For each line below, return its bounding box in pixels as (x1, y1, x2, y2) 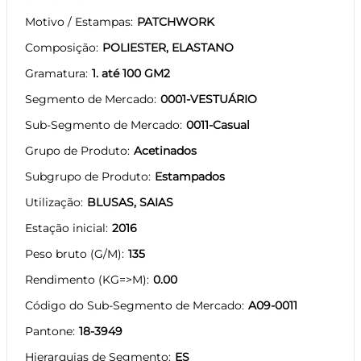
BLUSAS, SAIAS (87, 194, 173, 210)
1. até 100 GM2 (92, 65, 170, 81)
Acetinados (134, 143, 197, 158)
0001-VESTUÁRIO (160, 91, 257, 106)
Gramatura (25, 65, 85, 81)
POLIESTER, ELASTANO (102, 39, 234, 55)
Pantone (25, 323, 73, 338)
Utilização (25, 194, 81, 210)
